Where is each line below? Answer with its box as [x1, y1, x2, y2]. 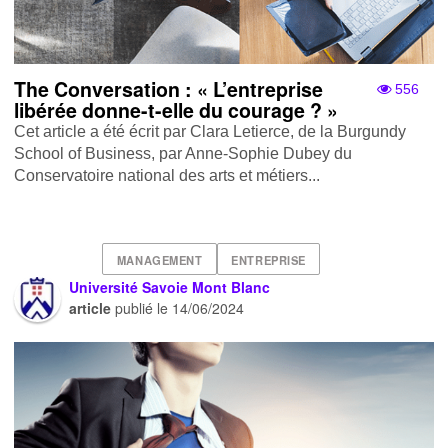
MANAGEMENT [116, 251, 203, 268]
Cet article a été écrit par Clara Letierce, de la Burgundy [14, 123, 407, 141]
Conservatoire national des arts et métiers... [14, 167, 321, 185]
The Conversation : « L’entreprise [14, 75, 324, 104]
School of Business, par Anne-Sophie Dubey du [14, 145, 353, 163]
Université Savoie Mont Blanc [69, 277, 271, 298]
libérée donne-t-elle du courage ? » [14, 96, 339, 125]
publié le [111, 298, 173, 319]
